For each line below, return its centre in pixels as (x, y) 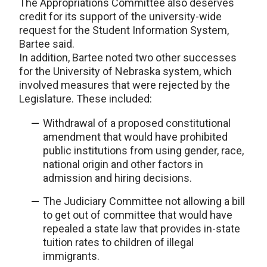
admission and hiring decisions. (117, 178)
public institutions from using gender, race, (143, 150)
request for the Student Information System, (124, 30)
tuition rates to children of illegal (118, 242)
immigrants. (71, 256)
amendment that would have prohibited (135, 137)
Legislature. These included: (86, 99)
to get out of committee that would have (138, 215)
